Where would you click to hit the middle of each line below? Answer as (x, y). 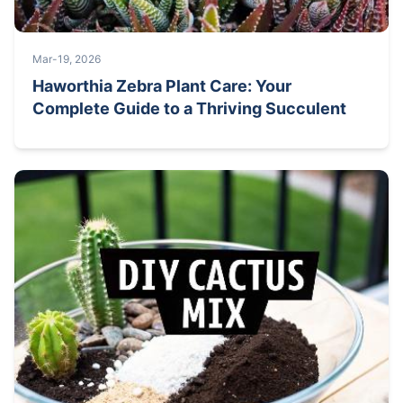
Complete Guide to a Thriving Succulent (189, 108)
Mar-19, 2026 (67, 58)
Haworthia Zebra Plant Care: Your (162, 85)
